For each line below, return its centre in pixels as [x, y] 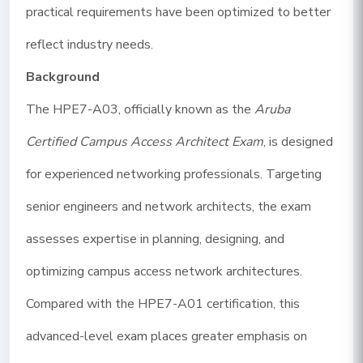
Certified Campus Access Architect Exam [145, 142]
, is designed [298, 142]
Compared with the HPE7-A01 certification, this [163, 304]
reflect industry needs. [90, 45]
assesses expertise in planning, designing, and [155, 239]
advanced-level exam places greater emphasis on [167, 336]
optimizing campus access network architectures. [164, 271]
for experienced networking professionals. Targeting [174, 174]
